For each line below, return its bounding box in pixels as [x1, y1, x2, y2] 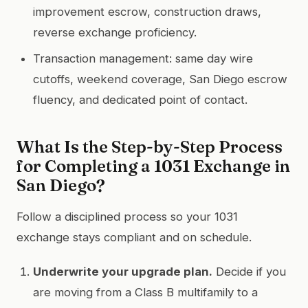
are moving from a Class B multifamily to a [33, 285, 258, 299]
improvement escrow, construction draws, [33, 4, 261, 19]
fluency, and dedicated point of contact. [33, 92, 247, 107]
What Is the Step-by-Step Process [16, 136, 283, 157]
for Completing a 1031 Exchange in [16, 155, 290, 176]
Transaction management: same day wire [33, 51, 253, 65]
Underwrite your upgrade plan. [33, 264, 212, 278]
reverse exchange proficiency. [33, 25, 197, 39]
